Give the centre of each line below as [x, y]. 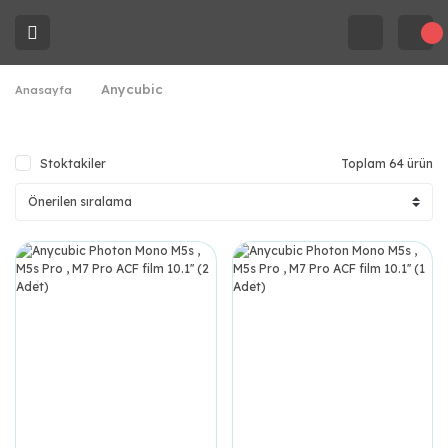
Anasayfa [43, 89]
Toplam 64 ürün [387, 163]
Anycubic [132, 89]
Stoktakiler [73, 163]
